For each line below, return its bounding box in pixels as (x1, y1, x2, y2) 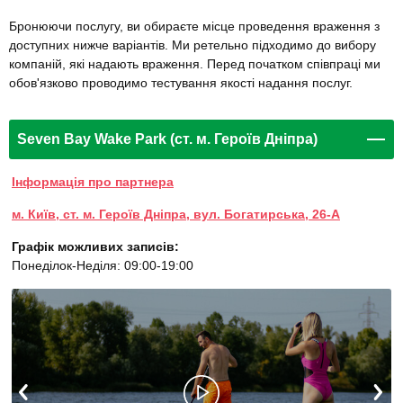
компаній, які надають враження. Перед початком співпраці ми (9, 57, 381, 72)
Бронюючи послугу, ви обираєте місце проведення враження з (9, 19, 380, 34)
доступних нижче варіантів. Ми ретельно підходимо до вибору (9, 38, 376, 53)
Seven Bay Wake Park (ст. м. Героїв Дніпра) (17, 131, 318, 148)
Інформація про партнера (12, 175, 174, 190)
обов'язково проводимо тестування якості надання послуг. (9, 76, 353, 91)
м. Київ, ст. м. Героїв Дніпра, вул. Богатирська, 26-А (12, 207, 340, 222)
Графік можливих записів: (12, 239, 179, 255)
